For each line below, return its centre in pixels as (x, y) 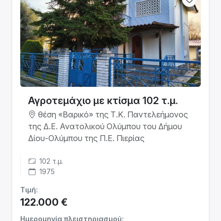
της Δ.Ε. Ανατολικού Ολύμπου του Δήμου (105, 126)
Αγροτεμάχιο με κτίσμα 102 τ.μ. (103, 101)
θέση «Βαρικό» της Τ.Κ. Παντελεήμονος (112, 114)
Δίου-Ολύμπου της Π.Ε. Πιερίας (86, 138)
